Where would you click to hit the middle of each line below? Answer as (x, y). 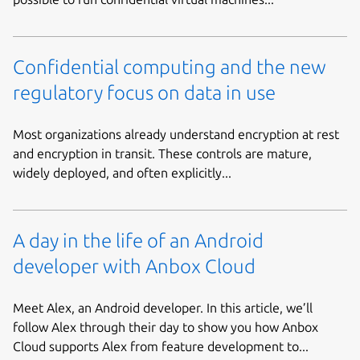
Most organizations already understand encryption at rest (176, 134)
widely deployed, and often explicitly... (122, 172)
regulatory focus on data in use (144, 93)
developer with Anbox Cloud (134, 267)
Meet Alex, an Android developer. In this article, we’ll (163, 307)
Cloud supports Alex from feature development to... (161, 346)
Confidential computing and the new (170, 67)
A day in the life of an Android (138, 241)
